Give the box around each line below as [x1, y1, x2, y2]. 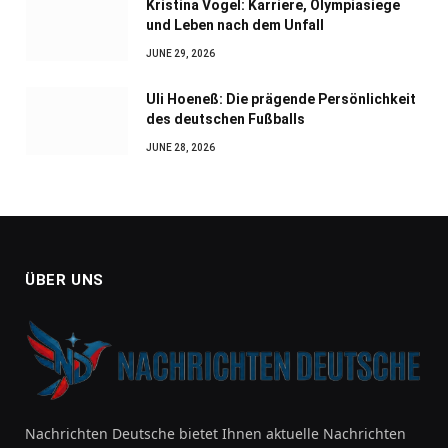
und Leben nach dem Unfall [146, 17, 324, 34]
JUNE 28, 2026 [146, 142, 215, 154]
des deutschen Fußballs [146, 111, 305, 128]
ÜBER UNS [25, 271, 104, 290]
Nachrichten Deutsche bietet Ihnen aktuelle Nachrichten [25, 424, 406, 444]
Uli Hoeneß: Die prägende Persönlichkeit [146, 91, 416, 108]
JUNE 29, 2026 [146, 48, 215, 60]
